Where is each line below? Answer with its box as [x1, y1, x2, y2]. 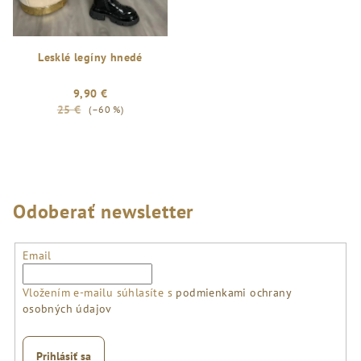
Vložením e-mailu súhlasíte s [22, 284, 176, 300]
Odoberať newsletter [13, 199, 194, 224]
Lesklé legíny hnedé [38, 50, 143, 64]
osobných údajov [22, 301, 112, 316]
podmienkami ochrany [176, 284, 292, 300]
